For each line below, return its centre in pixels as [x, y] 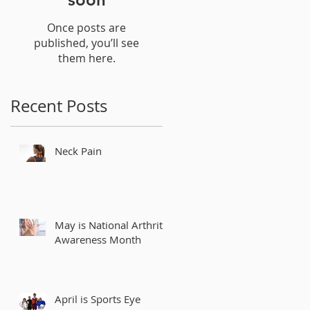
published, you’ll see [86, 43]
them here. [86, 58]
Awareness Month [98, 239]
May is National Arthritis [112, 225]
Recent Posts [59, 106]
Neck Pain [78, 151]
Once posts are [86, 28]
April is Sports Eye [98, 299]
